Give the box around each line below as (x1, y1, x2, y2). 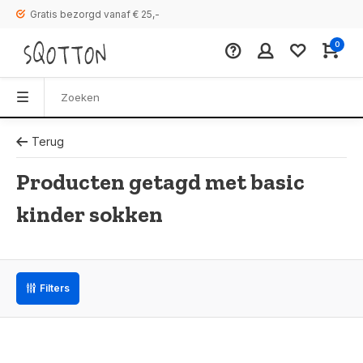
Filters (40, 282, 70, 294)
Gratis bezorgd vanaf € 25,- (30, 8, 160, 20)
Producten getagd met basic (16, 169, 305, 195)
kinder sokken (16, 201, 163, 228)
